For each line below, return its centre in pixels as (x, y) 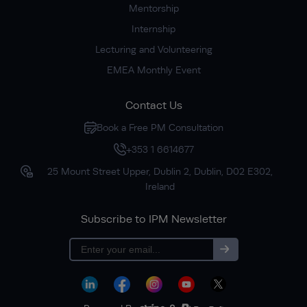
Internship (153, 28)
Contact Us (153, 105)
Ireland (160, 186)
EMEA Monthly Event (153, 70)
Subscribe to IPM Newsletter (153, 219)
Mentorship (153, 8)
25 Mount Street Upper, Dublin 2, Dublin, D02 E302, (160, 171)
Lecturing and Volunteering (153, 49)
